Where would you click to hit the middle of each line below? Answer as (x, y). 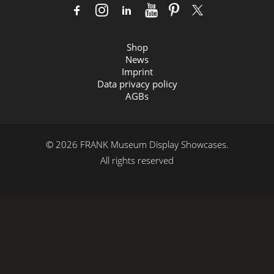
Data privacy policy (137, 84)
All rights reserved (137, 160)
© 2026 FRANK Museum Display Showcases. (137, 144)
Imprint (137, 72)
